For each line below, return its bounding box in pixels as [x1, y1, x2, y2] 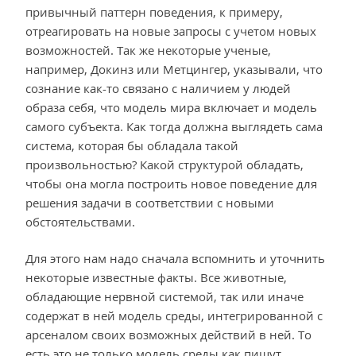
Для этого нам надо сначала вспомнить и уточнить [25, 250, 325, 267]
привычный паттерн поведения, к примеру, [25, 3, 283, 20]
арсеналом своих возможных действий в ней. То [25, 327, 311, 343]
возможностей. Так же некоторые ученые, [25, 41, 271, 58]
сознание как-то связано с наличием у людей [25, 79, 291, 96]
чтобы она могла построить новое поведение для [25, 175, 317, 192]
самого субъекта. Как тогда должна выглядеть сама [25, 118, 323, 134]
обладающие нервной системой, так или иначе [25, 288, 304, 305]
